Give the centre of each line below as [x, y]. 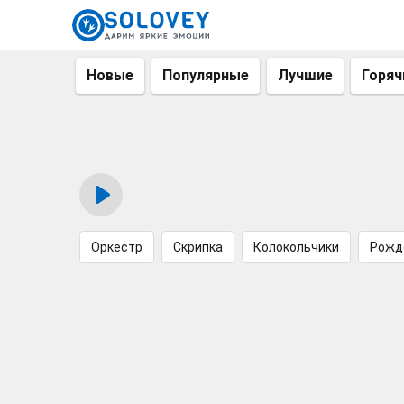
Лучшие [305, 75]
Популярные [206, 75]
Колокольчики [296, 247]
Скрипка [198, 247]
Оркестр [117, 247]
